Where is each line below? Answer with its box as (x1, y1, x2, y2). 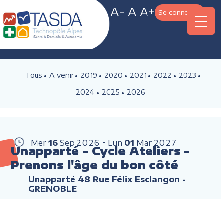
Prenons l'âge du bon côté (11, 157, 179, 172)
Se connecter (158, 8, 201, 16)
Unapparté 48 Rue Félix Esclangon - (28, 174, 186, 184)
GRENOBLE (28, 184, 77, 194)
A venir (49, 71, 74, 79)
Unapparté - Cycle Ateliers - (11, 144, 190, 158)
